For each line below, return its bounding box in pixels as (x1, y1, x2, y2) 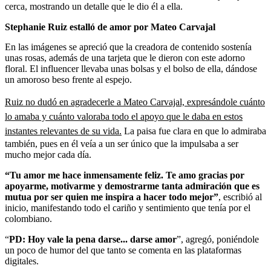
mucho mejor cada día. (5, 149, 91, 160)
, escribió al (218, 191, 262, 202)
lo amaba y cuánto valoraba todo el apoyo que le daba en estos (5, 111, 243, 122)
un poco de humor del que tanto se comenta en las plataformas (5, 244, 241, 255)
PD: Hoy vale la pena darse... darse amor (9, 233, 177, 244)
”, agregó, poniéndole (177, 233, 259, 244)
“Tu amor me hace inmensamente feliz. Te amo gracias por (5, 169, 244, 180)
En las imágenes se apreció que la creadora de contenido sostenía (5, 41, 252, 52)
